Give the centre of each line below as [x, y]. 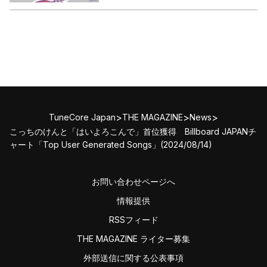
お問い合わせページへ [133, 181]
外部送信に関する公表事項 [133, 257]
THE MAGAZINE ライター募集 [133, 238]
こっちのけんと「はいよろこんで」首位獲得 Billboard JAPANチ [133, 131]
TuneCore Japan [82, 117]
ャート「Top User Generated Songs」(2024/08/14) [111, 144]
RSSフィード [133, 219]
